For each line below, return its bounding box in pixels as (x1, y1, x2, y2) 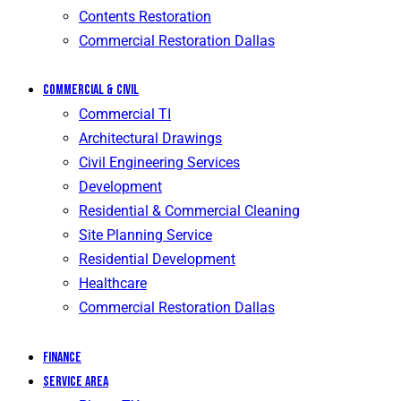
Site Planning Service (79, 226, 212, 244)
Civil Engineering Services (79, 154, 240, 172)
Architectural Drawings (79, 130, 222, 148)
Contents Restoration (79, 7, 211, 25)
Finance (43, 349, 81, 367)
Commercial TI (79, 106, 171, 124)
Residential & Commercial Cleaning (79, 202, 300, 220)
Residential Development (79, 251, 235, 269)
